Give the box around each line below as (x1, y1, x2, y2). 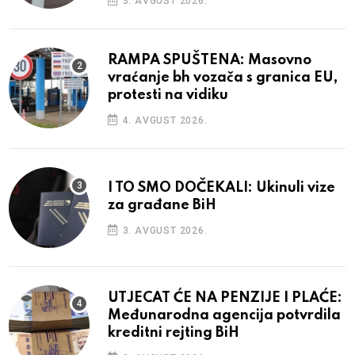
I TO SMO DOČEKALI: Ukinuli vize (108, 181, 335, 196)
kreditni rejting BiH (108, 326, 239, 341)
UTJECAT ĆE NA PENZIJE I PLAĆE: (108, 291, 342, 306)
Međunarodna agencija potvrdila (108, 308, 341, 323)
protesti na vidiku (108, 88, 228, 103)
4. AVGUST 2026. (119, 115, 208, 127)
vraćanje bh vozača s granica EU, (108, 71, 338, 86)
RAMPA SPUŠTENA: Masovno (108, 53, 311, 68)
